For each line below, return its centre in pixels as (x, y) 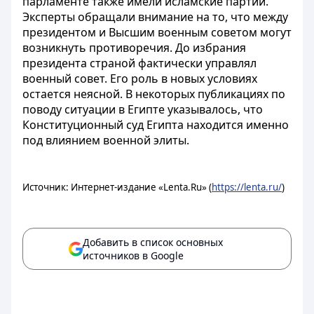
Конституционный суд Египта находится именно (156, 125)
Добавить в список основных (153, 242)
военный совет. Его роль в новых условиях (140, 78)
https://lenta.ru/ (247, 187)
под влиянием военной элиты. (106, 140)
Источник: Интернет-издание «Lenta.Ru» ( (117, 187)
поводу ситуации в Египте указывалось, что (143, 109)
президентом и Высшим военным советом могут (157, 32)
